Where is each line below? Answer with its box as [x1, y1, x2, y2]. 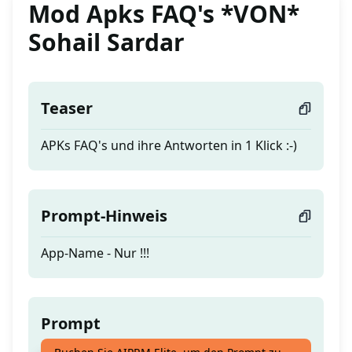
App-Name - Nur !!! [41, 244, 149, 262]
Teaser [41, 97, 93, 119]
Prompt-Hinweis [41, 205, 167, 227]
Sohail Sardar [28, 26, 185, 59]
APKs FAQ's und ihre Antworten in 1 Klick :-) [41, 137, 297, 155]
